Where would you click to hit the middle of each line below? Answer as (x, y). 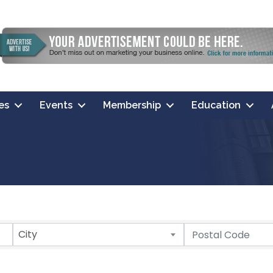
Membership (132, 105)
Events (56, 105)
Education (216, 105)
